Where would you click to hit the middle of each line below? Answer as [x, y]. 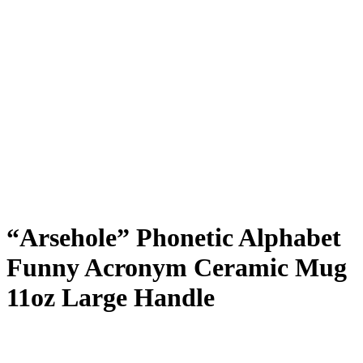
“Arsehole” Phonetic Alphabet [174, 237]
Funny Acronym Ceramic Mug [177, 267]
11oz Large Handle [111, 297]
